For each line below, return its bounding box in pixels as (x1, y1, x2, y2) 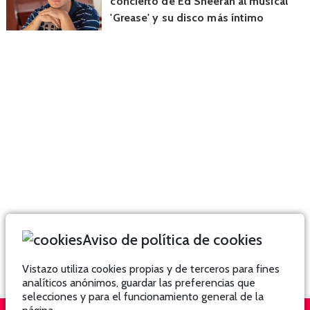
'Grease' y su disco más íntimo (110, 11, 264, 25)
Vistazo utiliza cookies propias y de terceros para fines (22, 262, 280, 275)
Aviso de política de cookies (82, 230, 262, 248)
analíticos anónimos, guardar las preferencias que (22, 276, 255, 289)
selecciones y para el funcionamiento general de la (22, 290, 264, 303)
